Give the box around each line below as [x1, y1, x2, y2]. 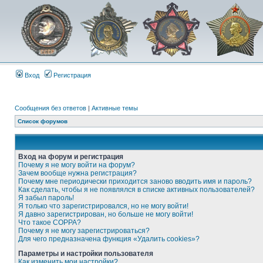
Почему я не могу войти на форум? [18, 161, 135, 169]
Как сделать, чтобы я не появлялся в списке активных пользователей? [18, 186, 255, 194]
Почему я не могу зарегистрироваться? [18, 227, 150, 235]
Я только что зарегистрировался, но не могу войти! [18, 202, 188, 210]
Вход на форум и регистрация [18, 153, 123, 161]
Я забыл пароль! [18, 194, 74, 202]
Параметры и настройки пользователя [18, 249, 153, 258]
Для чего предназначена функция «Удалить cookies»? [18, 235, 200, 243]
